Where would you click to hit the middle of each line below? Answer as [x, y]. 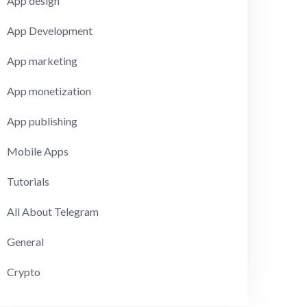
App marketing [42, 61]
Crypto [24, 272]
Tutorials [28, 182]
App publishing [42, 121]
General [26, 242]
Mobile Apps [38, 151]
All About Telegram [53, 212]
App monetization [49, 91]
